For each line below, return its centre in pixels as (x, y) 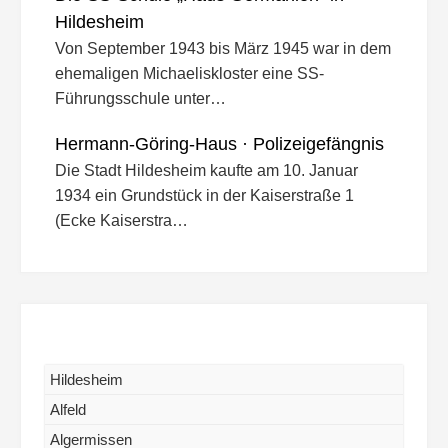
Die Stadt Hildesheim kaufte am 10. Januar (206, 170)
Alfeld (68, 409)
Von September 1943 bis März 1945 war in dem (223, 48)
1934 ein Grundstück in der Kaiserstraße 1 (204, 195)
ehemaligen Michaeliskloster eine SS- (189, 73)
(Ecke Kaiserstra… (121, 220)
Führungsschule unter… (140, 98)
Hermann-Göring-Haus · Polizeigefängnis (219, 143)
